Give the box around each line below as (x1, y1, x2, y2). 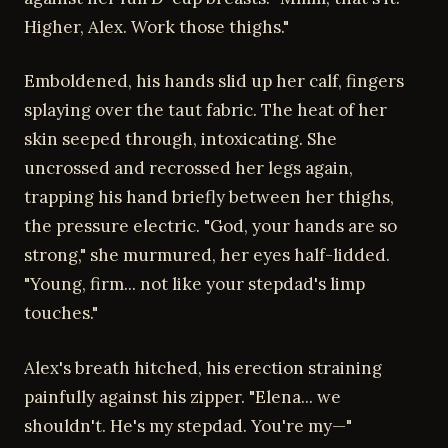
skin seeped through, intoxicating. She (24, 128, 337, 150)
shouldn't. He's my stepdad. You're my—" (24, 414, 352, 437)
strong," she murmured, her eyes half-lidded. (24, 244, 390, 266)
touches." (24, 302, 98, 324)
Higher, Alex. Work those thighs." (24, 15, 289, 38)
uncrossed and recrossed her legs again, (24, 157, 353, 179)
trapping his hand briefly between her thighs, (24, 186, 394, 208)
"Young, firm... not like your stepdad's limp (24, 273, 365, 295)
